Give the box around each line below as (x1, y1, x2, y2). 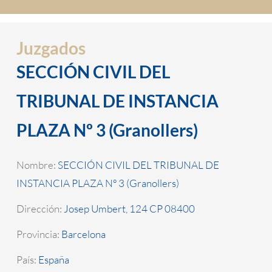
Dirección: (16, 202, 64, 216)
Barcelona (61, 228, 106, 241)
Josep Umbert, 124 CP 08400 (63, 202, 195, 216)
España (38, 253, 69, 267)
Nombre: (16, 158, 58, 172)
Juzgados (16, 37, 86, 58)
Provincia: (16, 228, 61, 241)
